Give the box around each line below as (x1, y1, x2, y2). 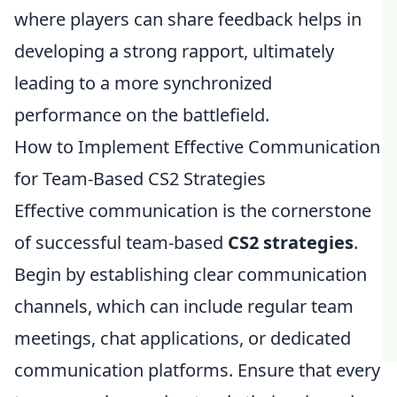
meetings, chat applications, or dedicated (14, 326, 351, 350)
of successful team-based (14, 230, 228, 254)
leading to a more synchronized (14, 71, 272, 95)
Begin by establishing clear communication (14, 262, 367, 286)
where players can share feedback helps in (14, 7, 362, 31)
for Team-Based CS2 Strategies (14, 167, 266, 191)
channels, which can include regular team (14, 294, 354, 318)
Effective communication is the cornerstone (14, 198, 371, 222)
